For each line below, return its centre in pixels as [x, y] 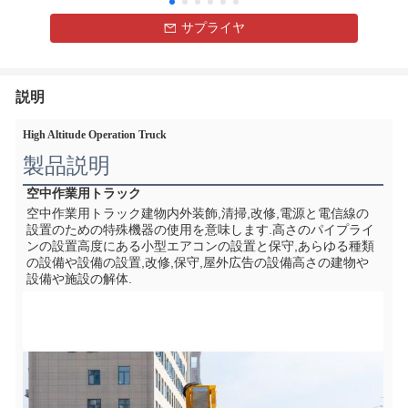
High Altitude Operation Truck [95, 135]
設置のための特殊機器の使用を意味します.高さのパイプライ [200, 229]
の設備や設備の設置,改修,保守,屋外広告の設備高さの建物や [198, 262]
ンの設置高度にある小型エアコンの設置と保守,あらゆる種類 [200, 246]
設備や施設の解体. [79, 279]
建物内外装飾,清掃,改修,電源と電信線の [255, 213]
